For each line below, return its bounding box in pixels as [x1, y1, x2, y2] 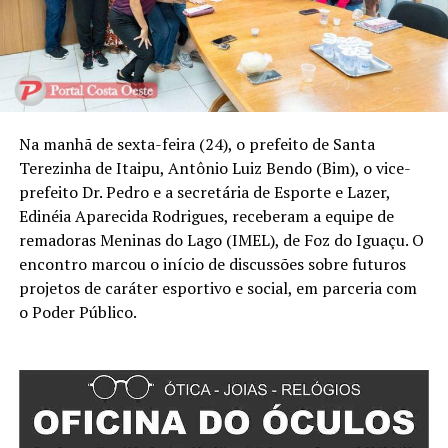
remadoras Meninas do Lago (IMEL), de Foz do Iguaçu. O [18, 229, 424, 252]
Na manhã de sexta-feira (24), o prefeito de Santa [18, 133, 375, 156]
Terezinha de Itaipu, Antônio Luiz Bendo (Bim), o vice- [18, 157, 411, 180]
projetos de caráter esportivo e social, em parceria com [18, 277, 417, 300]
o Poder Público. [18, 301, 137, 324]
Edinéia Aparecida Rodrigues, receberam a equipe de [18, 205, 394, 228]
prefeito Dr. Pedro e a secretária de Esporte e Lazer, [18, 181, 390, 204]
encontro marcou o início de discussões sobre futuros [18, 253, 406, 276]
